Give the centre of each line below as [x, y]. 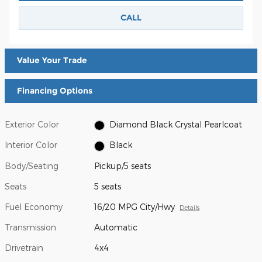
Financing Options [55, 91]
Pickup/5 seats [123, 166]
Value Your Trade [52, 61]
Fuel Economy [34, 206]
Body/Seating [32, 166]
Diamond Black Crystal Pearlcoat [175, 125]
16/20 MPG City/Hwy [135, 206]
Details [190, 207]
